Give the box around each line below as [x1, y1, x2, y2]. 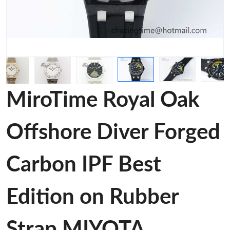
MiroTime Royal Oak [6, 89, 199, 111]
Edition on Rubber [6, 186, 179, 208]
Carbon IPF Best [6, 154, 161, 176]
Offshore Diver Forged [6, 122, 220, 144]
